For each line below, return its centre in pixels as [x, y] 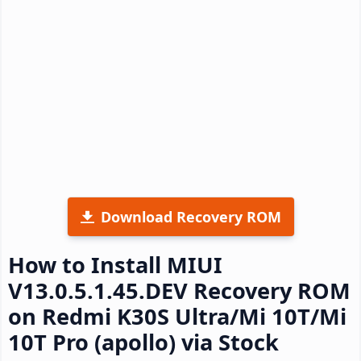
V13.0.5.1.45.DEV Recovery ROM [179, 290]
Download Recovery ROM [191, 216]
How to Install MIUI [115, 264]
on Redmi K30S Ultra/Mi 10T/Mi [177, 316]
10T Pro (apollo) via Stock [143, 342]
